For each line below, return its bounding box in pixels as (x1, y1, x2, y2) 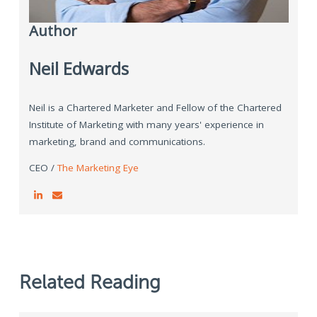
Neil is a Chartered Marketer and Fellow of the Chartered (28, 100, 282, 114)
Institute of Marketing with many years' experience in (28, 117, 264, 131)
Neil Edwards (28, 57, 129, 80)
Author (28, 20, 77, 40)
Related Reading (19, 271, 161, 294)
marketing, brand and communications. (28, 134, 205, 148)
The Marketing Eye (57, 161, 139, 175)
